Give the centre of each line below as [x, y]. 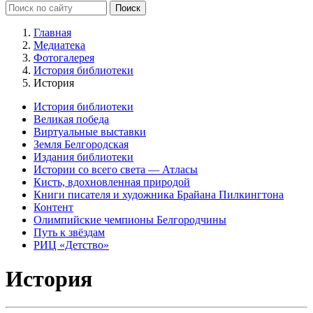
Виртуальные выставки [90, 131]
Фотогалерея [64, 57]
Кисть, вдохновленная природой [112, 182]
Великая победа [71, 119]
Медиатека [59, 45]
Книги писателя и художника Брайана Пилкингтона [159, 194]
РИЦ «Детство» [71, 245]
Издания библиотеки [83, 156]
